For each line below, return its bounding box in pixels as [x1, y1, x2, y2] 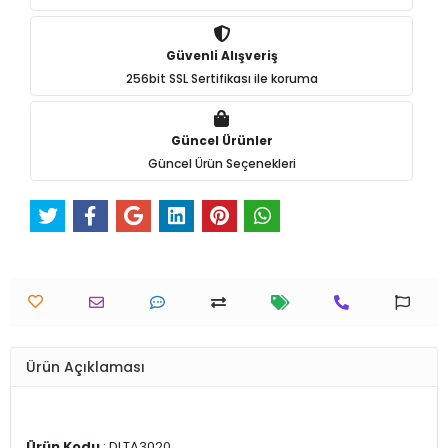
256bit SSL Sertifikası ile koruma [125, 69, 318, 87]
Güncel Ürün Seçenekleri [147, 154, 296, 172]
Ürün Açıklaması [26, 356, 145, 377]
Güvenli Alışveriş [165, 46, 278, 64]
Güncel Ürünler [170, 131, 273, 149]
